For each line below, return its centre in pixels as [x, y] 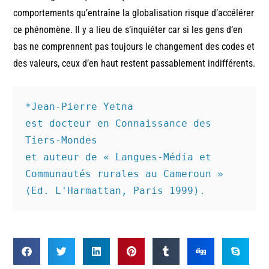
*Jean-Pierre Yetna [80, 106]
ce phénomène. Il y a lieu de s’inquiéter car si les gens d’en [128, 29]
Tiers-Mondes [62, 140]
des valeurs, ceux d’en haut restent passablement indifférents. [134, 63]
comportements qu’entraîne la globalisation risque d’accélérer [134, 13]
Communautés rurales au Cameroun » [125, 174]
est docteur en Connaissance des [119, 123]
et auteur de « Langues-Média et [119, 157]
